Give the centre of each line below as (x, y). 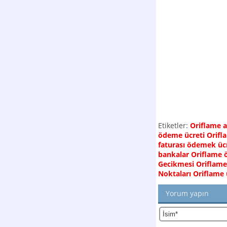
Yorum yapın (187, 194)
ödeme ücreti (181, 135)
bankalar (174, 154)
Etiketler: (173, 125)
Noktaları (175, 174)
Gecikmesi (176, 164)
